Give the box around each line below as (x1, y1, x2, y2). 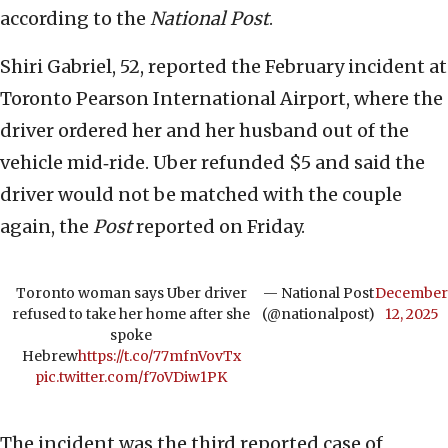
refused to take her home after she (12, 305, 250, 324)
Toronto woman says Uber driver (15, 284, 247, 303)
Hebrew (21, 347, 78, 366)
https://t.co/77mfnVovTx (77, 347, 241, 366)
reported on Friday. (132, 215, 305, 239)
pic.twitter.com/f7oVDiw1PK (35, 368, 227, 387)
